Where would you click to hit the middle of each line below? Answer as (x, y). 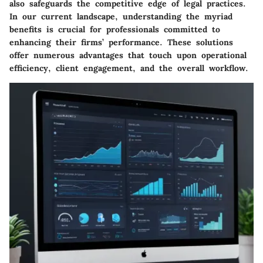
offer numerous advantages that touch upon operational (128, 55)
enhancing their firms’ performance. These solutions (121, 43)
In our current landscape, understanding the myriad (121, 17)
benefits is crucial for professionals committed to (115, 30)
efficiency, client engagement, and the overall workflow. (129, 68)
